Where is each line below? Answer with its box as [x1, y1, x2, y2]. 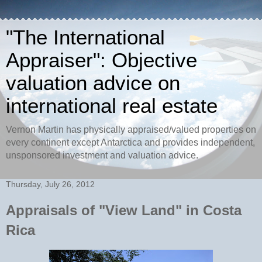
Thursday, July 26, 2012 [6, 180, 95, 189]
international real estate [6, 95, 218, 117]
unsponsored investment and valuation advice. [6, 150, 198, 160]
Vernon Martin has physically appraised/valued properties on [6, 125, 256, 135]
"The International [6, 26, 165, 49]
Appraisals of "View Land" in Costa [6, 202, 242, 218]
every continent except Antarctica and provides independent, [6, 137, 255, 147]
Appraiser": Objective [6, 49, 197, 71]
